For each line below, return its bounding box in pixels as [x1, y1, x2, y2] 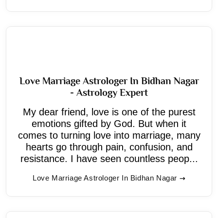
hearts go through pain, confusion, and [25, 141, 193, 152]
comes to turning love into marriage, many [18, 129, 200, 141]
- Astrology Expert [70, 87, 148, 98]
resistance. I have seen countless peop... [20, 153, 198, 164]
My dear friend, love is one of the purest [22, 106, 196, 117]
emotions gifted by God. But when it [32, 118, 186, 129]
